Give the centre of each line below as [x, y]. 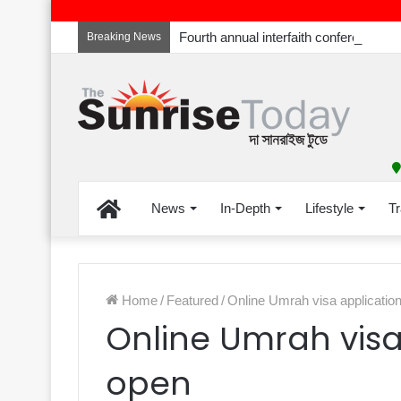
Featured [192, 300]
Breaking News [124, 37]
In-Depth [245, 208]
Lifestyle [329, 208]
